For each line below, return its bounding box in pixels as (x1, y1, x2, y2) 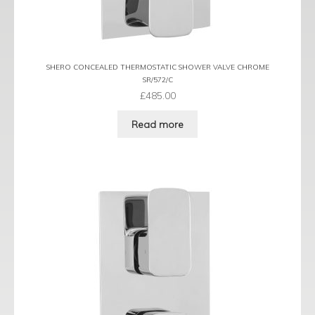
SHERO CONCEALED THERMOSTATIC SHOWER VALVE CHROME (46, 63, 269, 72)
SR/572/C (142, 75, 173, 84)
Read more (131, 117, 184, 131)
